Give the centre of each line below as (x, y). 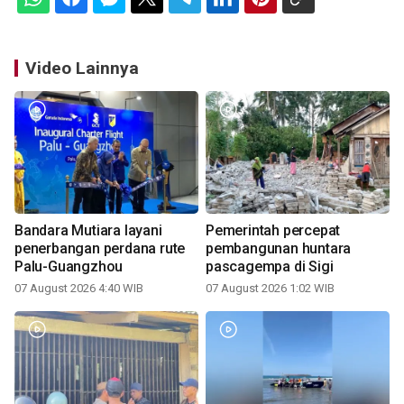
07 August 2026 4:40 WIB (79, 289)
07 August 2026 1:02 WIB (270, 289)
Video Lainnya (82, 69)
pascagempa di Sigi (270, 267)
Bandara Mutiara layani (88, 231)
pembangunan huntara (279, 249)
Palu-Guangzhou (69, 267)
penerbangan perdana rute (100, 249)
